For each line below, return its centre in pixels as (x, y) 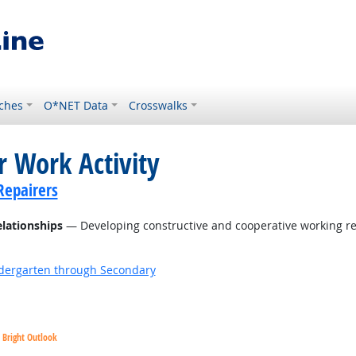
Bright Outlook (29, 337)
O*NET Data (76, 105)
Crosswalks (159, 105)
